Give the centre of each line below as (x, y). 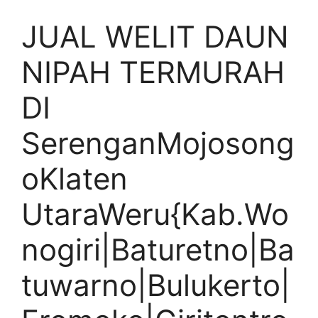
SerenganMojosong (158, 143)
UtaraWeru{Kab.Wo (155, 214)
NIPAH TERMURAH (153, 72)
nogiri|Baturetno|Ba (158, 250)
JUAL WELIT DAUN (155, 37)
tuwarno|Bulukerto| (156, 285)
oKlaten (75, 179)
